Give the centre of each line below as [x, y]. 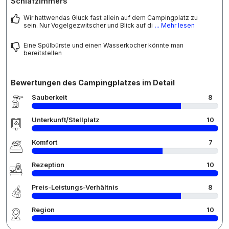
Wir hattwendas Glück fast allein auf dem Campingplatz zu [111, 17]
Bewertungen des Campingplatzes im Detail [93, 82]
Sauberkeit [49, 97]
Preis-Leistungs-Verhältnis [75, 187]
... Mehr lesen [175, 25]
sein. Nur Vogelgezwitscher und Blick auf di [88, 25]
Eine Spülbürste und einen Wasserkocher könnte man [104, 45]
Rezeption [48, 165]
